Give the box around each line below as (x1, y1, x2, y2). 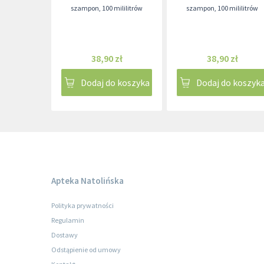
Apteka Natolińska (51, 175, 124, 186)
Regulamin (51, 216, 84, 225)
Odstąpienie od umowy (51, 245, 121, 254)
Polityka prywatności (51, 201, 114, 210)
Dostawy (51, 230, 78, 239)
